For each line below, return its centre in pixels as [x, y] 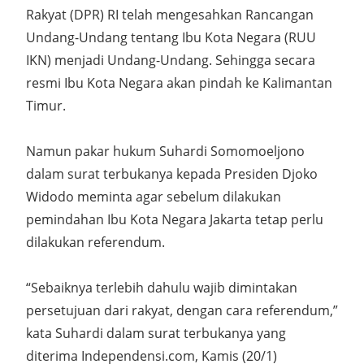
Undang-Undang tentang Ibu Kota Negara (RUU [171, 37]
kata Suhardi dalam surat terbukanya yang [156, 333]
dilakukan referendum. [95, 242]
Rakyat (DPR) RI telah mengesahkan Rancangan [170, 15]
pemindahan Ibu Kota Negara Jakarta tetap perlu [175, 219]
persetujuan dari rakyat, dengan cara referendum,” [182, 310]
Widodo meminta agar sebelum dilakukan [154, 197]
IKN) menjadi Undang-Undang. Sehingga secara [171, 60]
